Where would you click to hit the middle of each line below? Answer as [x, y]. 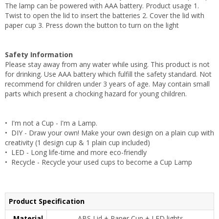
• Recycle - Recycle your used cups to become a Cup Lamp [99, 162]
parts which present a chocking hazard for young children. [96, 93]
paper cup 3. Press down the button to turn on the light [92, 25]
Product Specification [47, 201]
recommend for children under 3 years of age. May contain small [107, 84]
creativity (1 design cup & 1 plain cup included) [77, 142]
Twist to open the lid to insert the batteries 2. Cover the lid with [105, 15]
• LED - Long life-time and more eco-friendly [76, 152]
